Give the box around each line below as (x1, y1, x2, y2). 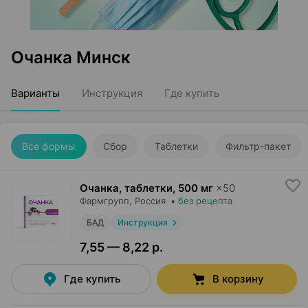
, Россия (129, 195, 166, 206)
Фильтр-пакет (225, 140, 291, 152)
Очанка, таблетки (80, 181, 173, 195)
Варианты (11, 87, 60, 100)
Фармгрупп (80, 195, 129, 206)
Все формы (22, 140, 76, 152)
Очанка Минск (11, 47, 131, 67)
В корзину (212, 272, 264, 285)
